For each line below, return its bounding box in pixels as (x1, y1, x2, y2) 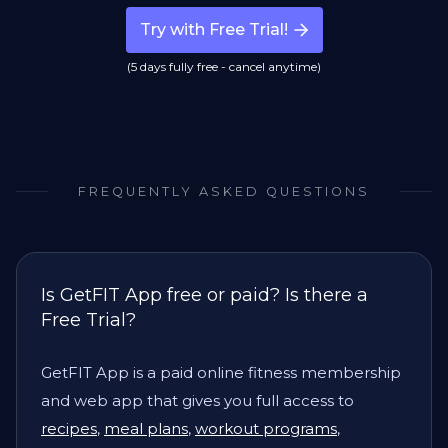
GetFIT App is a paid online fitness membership (41, 362, 401, 382)
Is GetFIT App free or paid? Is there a (41, 283, 368, 306)
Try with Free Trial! (139, 19, 288, 39)
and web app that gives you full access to (41, 390, 354, 410)
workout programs (195, 418, 337, 438)
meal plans (104, 418, 188, 438)
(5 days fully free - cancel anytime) (127, 58, 321, 74)
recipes (41, 418, 97, 438)
